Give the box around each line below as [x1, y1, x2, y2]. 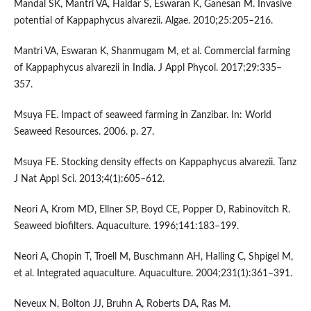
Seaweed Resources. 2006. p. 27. [13, 127, 154, 137]
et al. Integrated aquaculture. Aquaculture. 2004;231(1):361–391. [13, 269, 292, 279]
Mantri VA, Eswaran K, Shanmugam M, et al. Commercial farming [13, 47, 290, 57]
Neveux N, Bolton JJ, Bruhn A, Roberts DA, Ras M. [13, 299, 230, 310]
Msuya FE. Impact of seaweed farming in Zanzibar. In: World [13, 110, 271, 121]
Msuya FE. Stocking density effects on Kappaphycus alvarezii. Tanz [13, 158, 296, 168]
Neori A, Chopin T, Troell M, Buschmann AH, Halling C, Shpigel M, [13, 252, 293, 262]
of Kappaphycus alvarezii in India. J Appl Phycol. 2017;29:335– [13, 63, 282, 74]
